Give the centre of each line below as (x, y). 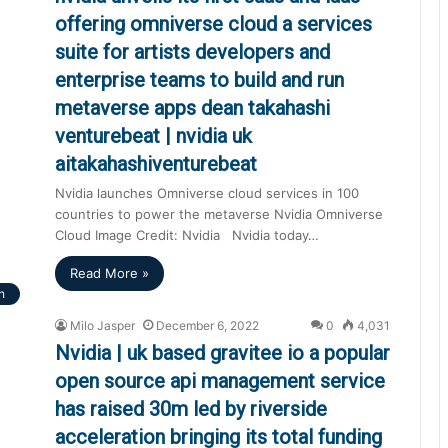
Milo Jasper (102, 325)
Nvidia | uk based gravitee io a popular (222, 352)
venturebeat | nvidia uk (153, 135)
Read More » (109, 272)
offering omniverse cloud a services (213, 23)
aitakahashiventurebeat (156, 163)
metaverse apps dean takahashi (192, 107)
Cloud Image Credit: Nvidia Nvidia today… (187, 234)
